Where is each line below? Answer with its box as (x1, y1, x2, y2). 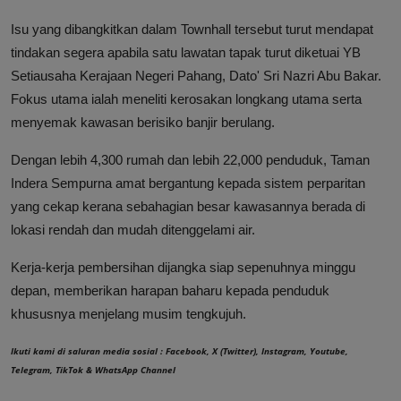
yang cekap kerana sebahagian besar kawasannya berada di (11, 198, 365, 214)
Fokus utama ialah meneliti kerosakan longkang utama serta (11, 90, 362, 107)
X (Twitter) (212, 344, 256, 357)
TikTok (55, 363, 83, 376)
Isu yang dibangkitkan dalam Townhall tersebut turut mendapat (11, 21, 373, 37)
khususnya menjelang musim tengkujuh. (11, 305, 246, 321)
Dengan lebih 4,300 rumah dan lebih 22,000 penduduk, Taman (11, 151, 370, 167)
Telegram (11, 363, 50, 376)
